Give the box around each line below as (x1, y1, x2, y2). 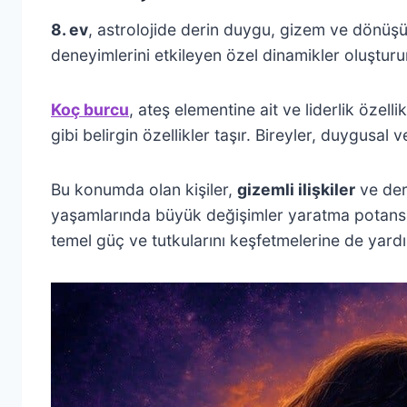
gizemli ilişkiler (237, 179, 355, 199)
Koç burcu (51, 99, 129, 119)
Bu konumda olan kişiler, (51, 179, 237, 199)
